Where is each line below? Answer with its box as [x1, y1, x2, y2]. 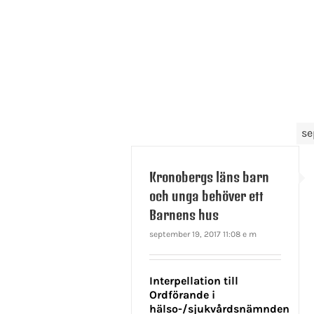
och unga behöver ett [149, 188, 264, 205]
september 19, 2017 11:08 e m [149, 229, 257, 240]
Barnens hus [149, 207, 219, 224]
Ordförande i [149, 288, 215, 302]
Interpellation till [149, 274, 238, 288]
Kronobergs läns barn [149, 169, 269, 186]
